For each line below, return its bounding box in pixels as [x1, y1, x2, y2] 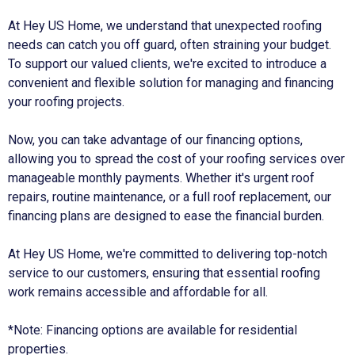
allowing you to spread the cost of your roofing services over [8, 151, 345, 166]
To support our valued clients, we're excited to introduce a [8, 56, 326, 71]
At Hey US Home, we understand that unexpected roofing [8, 18, 322, 33]
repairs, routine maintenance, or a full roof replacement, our [8, 189, 331, 204]
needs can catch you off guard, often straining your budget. [8, 37, 331, 52]
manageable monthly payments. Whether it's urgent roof [8, 170, 315, 185]
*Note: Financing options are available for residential [8, 323, 297, 338]
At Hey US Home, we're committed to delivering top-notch [8, 246, 327, 261]
